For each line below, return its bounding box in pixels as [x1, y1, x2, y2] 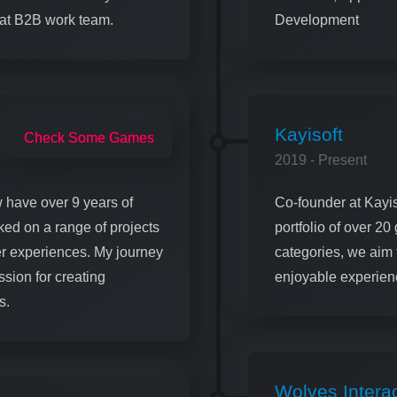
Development [275, 12, 359, 27]
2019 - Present [275, 152, 367, 167]
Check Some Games [24, 129, 154, 145]
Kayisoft [275, 123, 343, 144]
